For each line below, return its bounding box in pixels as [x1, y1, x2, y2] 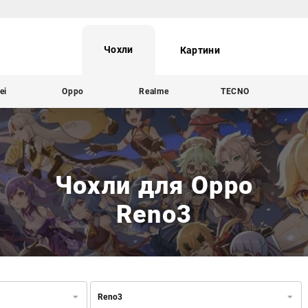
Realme [139, 86, 169, 96]
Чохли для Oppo [54, 170, 254, 200]
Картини [179, 45, 220, 56]
